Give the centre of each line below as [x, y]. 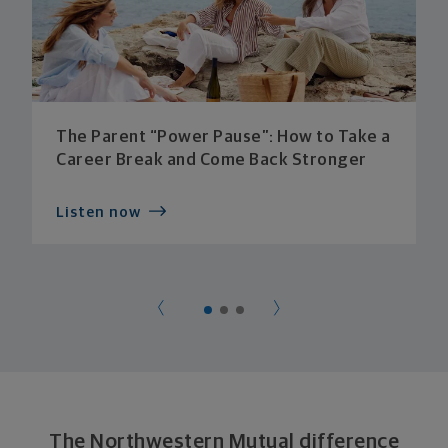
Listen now [98, 213]
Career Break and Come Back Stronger [211, 161]
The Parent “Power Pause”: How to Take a [223, 138]
